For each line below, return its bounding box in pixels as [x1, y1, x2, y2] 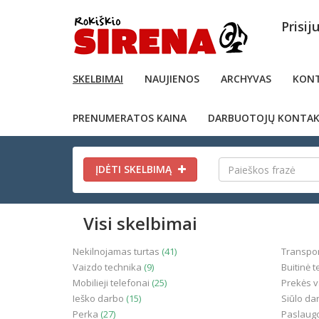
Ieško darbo [73, 292, 126, 305]
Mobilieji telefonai [73, 276, 152, 289]
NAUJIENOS [145, 72, 199, 85]
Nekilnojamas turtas [73, 245, 162, 258]
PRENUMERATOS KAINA [73, 111, 187, 125]
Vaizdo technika [73, 261, 144, 273]
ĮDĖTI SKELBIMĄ [95, 162, 174, 176]
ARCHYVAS [221, 72, 271, 85]
